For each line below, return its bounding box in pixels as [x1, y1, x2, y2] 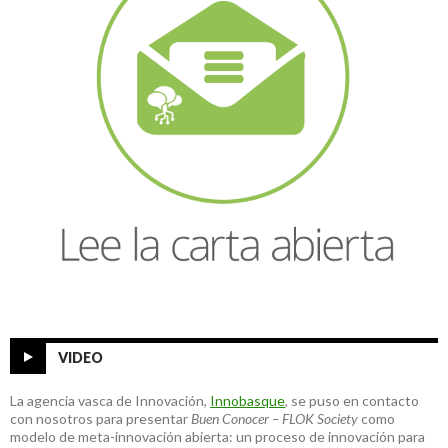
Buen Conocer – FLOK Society [191, 409, 358, 427]
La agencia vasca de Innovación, [10, 391, 210, 409]
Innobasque [210, 391, 285, 409]
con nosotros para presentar [10, 409, 191, 427]
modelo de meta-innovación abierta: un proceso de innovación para [10, 427, 425, 445]
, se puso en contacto [285, 391, 419, 409]
